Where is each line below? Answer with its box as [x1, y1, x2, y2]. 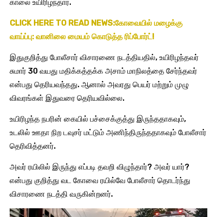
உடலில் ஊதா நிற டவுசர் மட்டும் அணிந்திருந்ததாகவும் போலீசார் [10, 128, 206, 138]
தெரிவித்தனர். [10, 141, 56, 151]
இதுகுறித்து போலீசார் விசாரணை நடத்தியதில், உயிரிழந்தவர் [10, 53, 199, 62]
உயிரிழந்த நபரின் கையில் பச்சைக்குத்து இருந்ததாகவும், [10, 114, 186, 124]
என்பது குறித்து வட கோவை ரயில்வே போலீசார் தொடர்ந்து [10, 176, 190, 186]
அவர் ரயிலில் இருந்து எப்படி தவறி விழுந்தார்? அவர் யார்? [10, 162, 189, 172]
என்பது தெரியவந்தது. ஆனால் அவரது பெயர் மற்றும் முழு [10, 80, 189, 90]
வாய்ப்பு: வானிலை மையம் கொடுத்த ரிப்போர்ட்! [10, 32, 154, 42]
